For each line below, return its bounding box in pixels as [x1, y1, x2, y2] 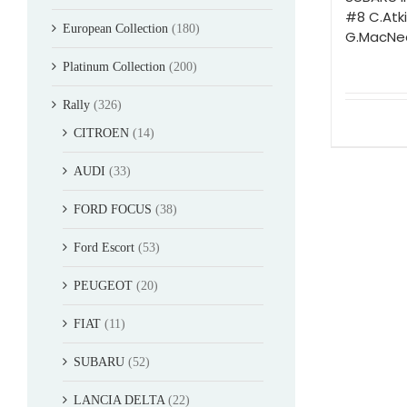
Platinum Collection [63, 59, 165, 74]
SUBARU [74, 354, 124, 369]
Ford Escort [74, 240, 134, 254]
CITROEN [74, 125, 129, 140]
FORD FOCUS [74, 202, 152, 216]
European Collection [63, 21, 168, 35]
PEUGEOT [74, 278, 133, 293]
